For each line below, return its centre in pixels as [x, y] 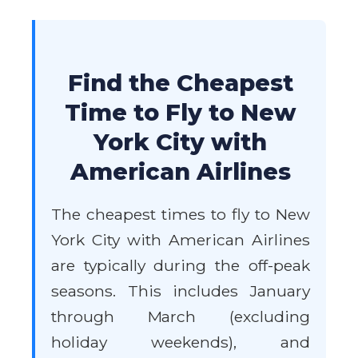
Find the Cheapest [181, 82]
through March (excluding [181, 316]
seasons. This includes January [181, 291]
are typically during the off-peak [181, 265]
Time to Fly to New [181, 112]
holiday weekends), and [181, 342]
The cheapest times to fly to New [181, 214]
